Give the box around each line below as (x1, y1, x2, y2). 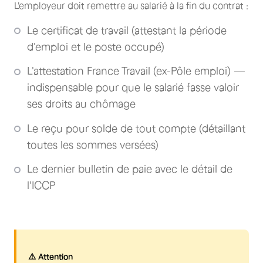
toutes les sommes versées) (27, 139, 159, 151)
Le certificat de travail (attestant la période (27, 24, 227, 36)
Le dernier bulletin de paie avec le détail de (27, 163, 232, 175)
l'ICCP (27, 180, 56, 191)
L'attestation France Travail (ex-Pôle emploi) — (27, 65, 245, 77)
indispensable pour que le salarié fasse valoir (27, 82, 239, 93)
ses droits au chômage (27, 98, 136, 110)
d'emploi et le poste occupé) (27, 41, 164, 53)
